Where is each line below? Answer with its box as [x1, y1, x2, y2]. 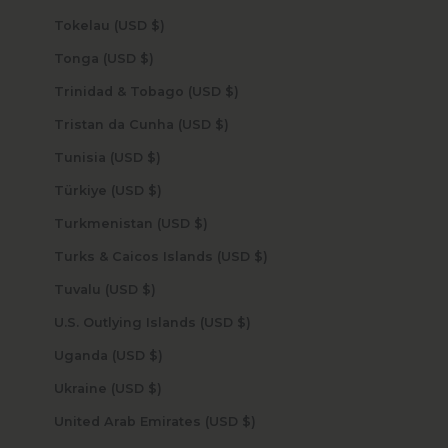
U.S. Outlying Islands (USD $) [236, 315, 251, 331]
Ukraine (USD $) [147, 381, 162, 397]
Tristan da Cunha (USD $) [214, 117, 229, 133]
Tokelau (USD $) [150, 18, 165, 34]
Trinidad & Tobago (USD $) [224, 84, 239, 100]
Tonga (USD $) [139, 51, 154, 67]
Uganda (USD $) [148, 348, 163, 364]
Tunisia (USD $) [146, 150, 161, 166]
